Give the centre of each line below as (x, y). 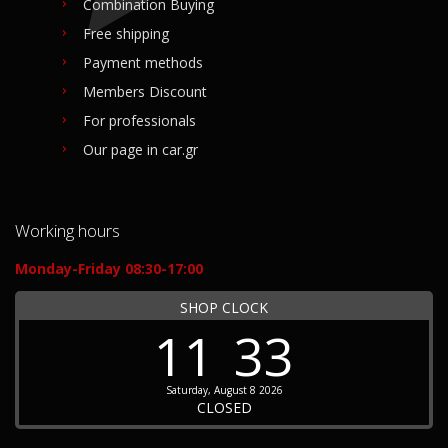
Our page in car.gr (140, 149)
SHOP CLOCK (224, 307)
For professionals (139, 120)
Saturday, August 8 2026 (224, 389)
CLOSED (224, 407)
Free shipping (126, 33)
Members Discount (145, 91)
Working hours (67, 230)
